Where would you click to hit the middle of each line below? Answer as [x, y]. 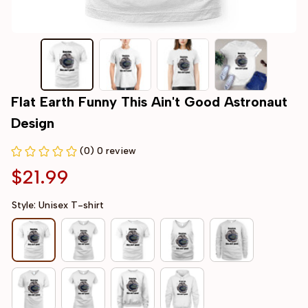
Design [33, 123]
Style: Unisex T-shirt [58, 206]
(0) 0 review [108, 151]
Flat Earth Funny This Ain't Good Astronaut [149, 102]
